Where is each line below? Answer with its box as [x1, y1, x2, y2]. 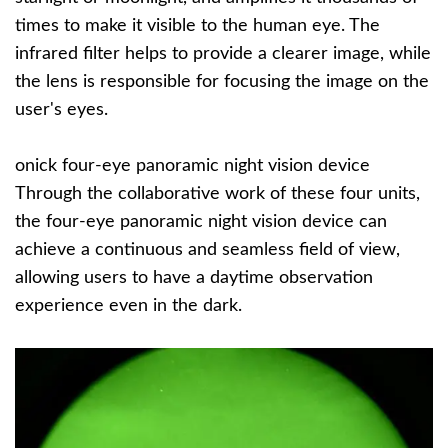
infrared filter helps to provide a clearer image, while [15, 45, 431, 64]
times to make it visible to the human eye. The [15, 17, 380, 36]
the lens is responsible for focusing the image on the [15, 73, 429, 92]
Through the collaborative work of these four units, [15, 185, 420, 204]
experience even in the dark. [15, 297, 242, 316]
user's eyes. [15, 101, 108, 120]
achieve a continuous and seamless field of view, [15, 241, 400, 260]
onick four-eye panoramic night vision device [15, 157, 370, 176]
